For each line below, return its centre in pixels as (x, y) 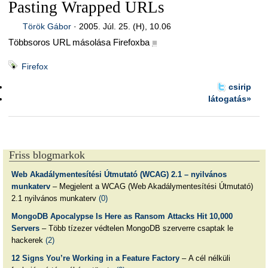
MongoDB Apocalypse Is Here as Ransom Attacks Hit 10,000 (122, 217)
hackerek (28, 240)
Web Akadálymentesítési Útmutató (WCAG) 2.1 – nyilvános (119, 175)
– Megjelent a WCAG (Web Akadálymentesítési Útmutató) (151, 187)
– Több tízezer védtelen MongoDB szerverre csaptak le (136, 229)
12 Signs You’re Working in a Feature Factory (95, 258)
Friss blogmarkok (47, 155)
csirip (240, 87)
